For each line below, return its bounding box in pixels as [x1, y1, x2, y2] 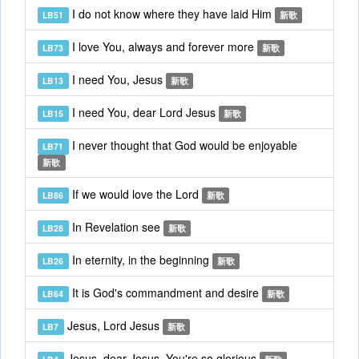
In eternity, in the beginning [68, 252, 212, 268]
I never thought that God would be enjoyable [68, 137, 297, 153]
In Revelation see [68, 219, 163, 235]
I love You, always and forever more [68, 38, 257, 54]
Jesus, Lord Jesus [63, 317, 163, 333]
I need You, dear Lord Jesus [68, 104, 219, 120]
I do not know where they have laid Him [68, 6, 275, 22]
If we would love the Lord [68, 186, 202, 202]
